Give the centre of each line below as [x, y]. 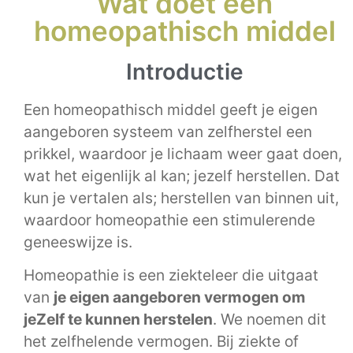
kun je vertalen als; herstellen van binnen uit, [181, 198]
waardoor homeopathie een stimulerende [169, 220]
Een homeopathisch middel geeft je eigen [171, 110]
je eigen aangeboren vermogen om [180, 297]
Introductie [184, 72]
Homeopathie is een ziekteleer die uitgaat [171, 275]
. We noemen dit [269, 320]
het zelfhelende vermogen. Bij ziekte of [161, 342]
